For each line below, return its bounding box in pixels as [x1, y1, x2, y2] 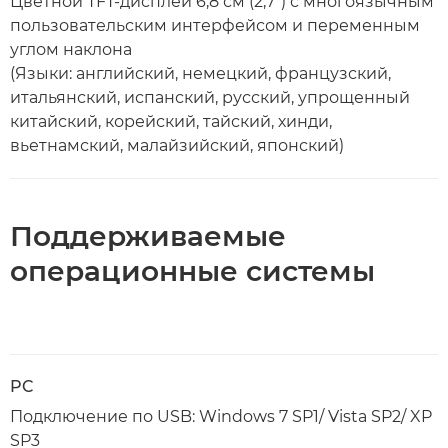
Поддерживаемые [10, 218, 286, 253]
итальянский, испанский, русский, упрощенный [10, 87, 410, 107]
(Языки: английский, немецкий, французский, [10, 63, 391, 83]
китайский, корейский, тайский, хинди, [10, 111, 332, 131]
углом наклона [10, 39, 132, 59]
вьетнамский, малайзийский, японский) [10, 135, 344, 155]
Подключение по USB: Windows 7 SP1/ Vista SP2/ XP [10, 406, 432, 426]
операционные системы [10, 253, 375, 288]
